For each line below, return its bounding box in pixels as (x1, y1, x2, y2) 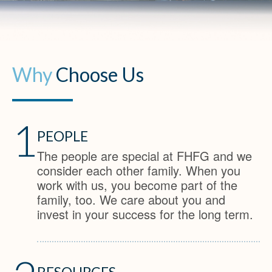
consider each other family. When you (37, 161, 240, 179)
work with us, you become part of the (37, 175, 237, 194)
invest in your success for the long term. (37, 205, 253, 223)
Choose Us (56, 62, 144, 86)
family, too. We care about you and (37, 190, 225, 208)
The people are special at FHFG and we (37, 146, 252, 165)
